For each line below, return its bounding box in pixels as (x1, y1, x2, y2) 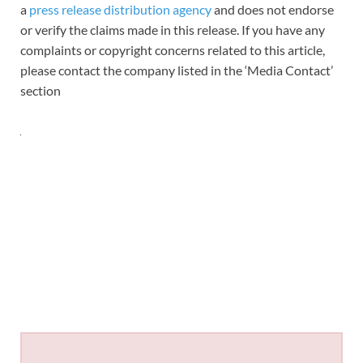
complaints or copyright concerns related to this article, (20, 41, 325, 58)
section (20, 82, 61, 98)
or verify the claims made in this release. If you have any (20, 21, 325, 37)
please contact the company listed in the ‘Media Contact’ (20, 62, 333, 78)
